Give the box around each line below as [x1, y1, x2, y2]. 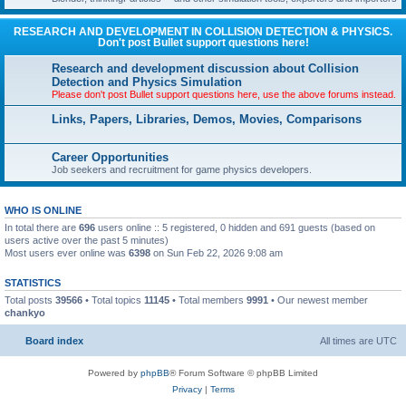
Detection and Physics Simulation [52, 75, 242, 89]
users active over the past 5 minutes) [5, 235, 169, 246]
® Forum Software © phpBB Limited [169, 367, 318, 378]
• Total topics [82, 295, 144, 305]
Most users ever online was [5, 247, 129, 258]
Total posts [5, 295, 55, 305]
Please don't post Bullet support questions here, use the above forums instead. [52, 89, 396, 100]
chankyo [5, 307, 45, 318]
